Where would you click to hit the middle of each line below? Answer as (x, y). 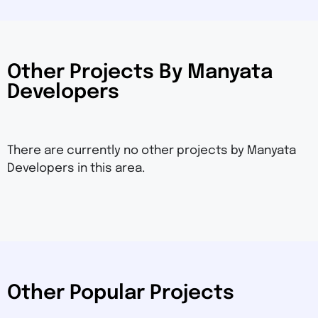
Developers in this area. (76, 169)
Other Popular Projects (121, 294)
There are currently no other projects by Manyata (152, 151)
